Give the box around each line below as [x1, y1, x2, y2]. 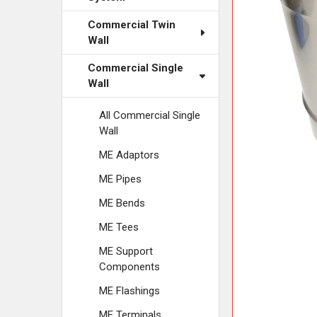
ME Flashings [99, 284, 160, 297]
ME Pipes [99, 173, 142, 185]
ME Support [99, 245, 153, 258]
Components [99, 260, 160, 273]
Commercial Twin [88, 18, 175, 31]
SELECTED [259, 8, 304, 19]
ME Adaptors [99, 149, 159, 161]
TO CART [262, 20, 301, 30]
